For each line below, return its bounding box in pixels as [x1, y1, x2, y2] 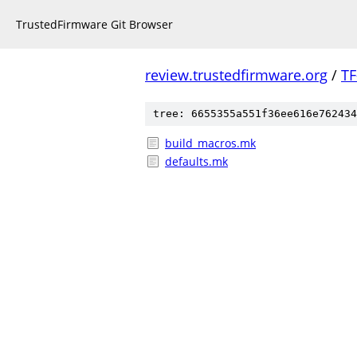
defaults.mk [165, 154, 228, 169]
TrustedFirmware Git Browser [16, 17, 173, 32]
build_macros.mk [165, 135, 256, 151]
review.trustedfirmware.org [145, 65, 328, 84]
